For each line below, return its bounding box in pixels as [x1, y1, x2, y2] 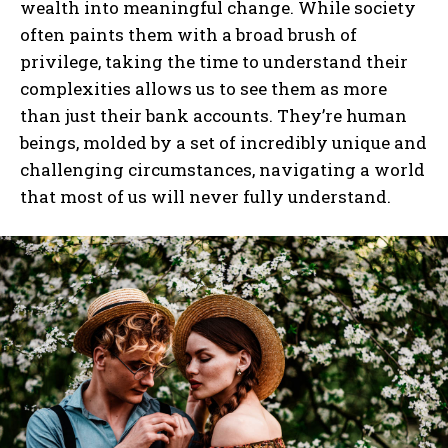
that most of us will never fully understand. [20, 185, 391, 209]
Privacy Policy [198, 26, 289, 45]
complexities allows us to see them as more [20, 77, 387, 101]
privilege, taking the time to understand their [20, 50, 408, 74]
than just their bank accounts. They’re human [20, 104, 407, 128]
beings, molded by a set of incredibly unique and [20, 131, 427, 155]
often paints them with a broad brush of [20, 23, 357, 47]
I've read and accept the [46, 26, 198, 45]
